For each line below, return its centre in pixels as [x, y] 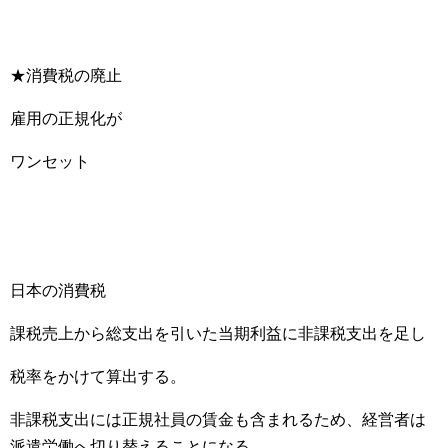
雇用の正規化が [66, 118]
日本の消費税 [58, 290]
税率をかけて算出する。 [98, 376]
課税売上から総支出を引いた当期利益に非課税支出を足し [218, 333]
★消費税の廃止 [66, 75]
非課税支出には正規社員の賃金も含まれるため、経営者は [218, 419]
